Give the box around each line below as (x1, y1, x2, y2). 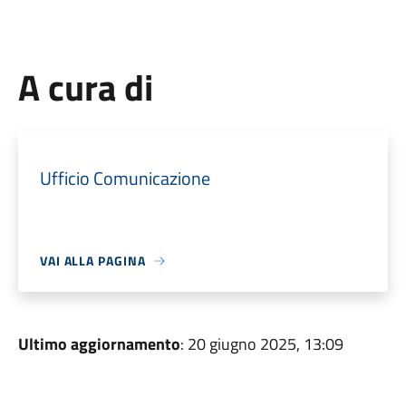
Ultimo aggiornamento (17, 332, 180, 356)
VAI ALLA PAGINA (39, 251, 146, 270)
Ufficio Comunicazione (39, 164, 210, 192)
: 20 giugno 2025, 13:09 (179, 332, 343, 356)
